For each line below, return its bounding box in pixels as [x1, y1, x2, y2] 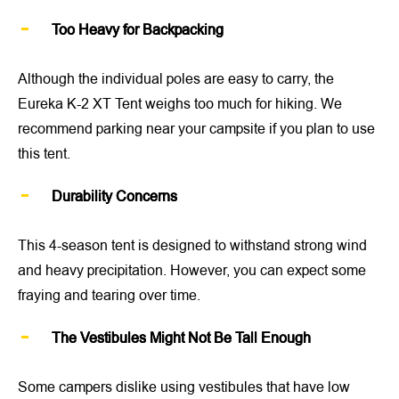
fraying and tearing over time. [18, 285, 200, 305]
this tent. [18, 143, 70, 164]
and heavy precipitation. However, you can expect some [18, 260, 366, 281]
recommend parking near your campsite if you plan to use [18, 118, 375, 139]
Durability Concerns [52, 186, 177, 207]
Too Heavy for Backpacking [52, 20, 224, 40]
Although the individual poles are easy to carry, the [18, 69, 334, 89]
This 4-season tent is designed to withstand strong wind [18, 235, 367, 256]
